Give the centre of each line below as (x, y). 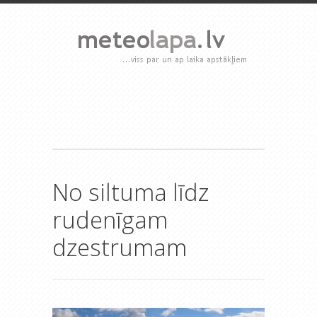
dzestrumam (120, 247)
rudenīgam (110, 220)
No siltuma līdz (131, 192)
